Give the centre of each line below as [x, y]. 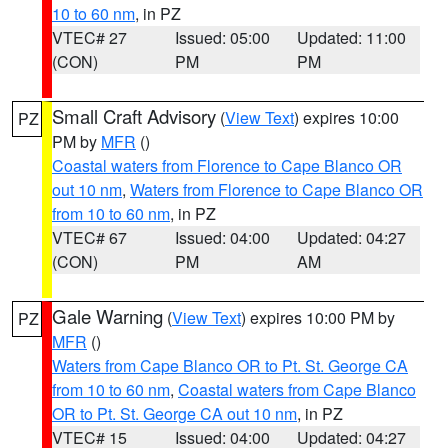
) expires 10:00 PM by [318, 317]
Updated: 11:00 [352, 37]
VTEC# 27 [89, 37]
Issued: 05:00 [222, 37]
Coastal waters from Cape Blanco [297, 389]
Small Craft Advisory [134, 116]
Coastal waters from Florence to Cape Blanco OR [227, 165]
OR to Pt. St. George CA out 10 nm [174, 413]
